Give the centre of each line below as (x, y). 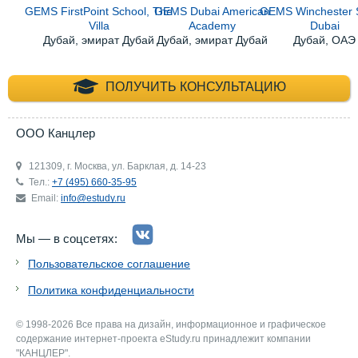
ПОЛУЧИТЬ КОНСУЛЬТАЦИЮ (194, 87)
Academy (212, 25)
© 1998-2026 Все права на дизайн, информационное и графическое (171, 325)
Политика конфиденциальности (111, 290)
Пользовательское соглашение (109, 264)
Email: (46, 199)
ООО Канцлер (56, 133)
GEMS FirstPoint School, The (99, 11)
